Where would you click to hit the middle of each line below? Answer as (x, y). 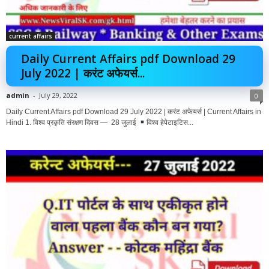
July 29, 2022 (58, 95)
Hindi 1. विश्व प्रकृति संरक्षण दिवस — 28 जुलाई (72, 122)
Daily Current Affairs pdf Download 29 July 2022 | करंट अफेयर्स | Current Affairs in (134, 111)
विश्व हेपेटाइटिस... (170, 122)
